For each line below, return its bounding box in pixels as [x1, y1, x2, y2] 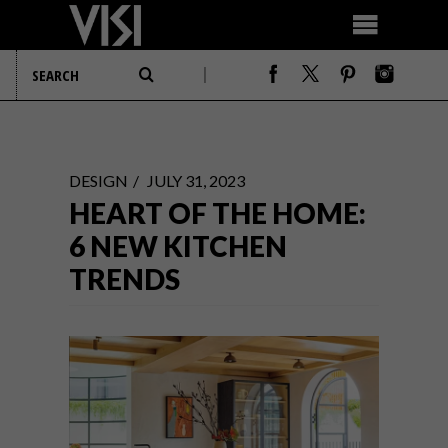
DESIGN [69, 171, 128, 190]
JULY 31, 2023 [147, 171, 245, 190]
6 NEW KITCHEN [69, 229, 287, 263]
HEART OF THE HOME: [69, 196, 366, 230]
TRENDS [69, 262, 180, 296]
